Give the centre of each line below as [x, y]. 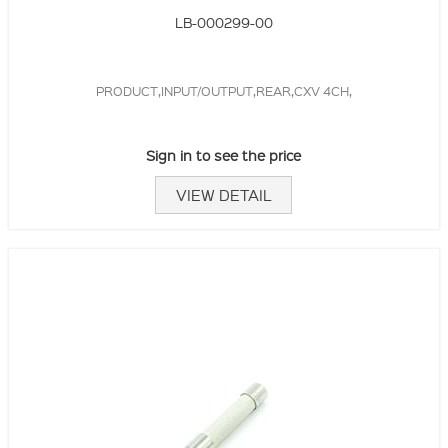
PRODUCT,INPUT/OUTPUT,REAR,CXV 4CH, [223, 91]
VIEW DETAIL [224, 195]
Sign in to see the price [224, 155]
